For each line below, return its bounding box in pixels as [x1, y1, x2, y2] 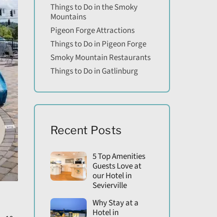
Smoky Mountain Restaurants [50, 52, 151, 64]
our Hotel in [92, 170, 132, 182]
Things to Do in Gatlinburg [50, 65, 138, 77]
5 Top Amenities [92, 151, 145, 163]
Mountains [50, 11, 86, 23]
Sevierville [92, 180, 127, 192]
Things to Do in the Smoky [50, 1, 138, 14]
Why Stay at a [92, 197, 139, 209]
